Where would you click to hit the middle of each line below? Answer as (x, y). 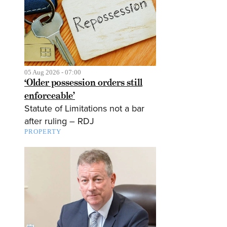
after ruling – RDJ (59, 121)
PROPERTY (43, 132)
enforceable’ (50, 96)
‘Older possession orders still (83, 83)
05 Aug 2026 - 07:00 (53, 72)
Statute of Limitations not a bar (84, 109)
